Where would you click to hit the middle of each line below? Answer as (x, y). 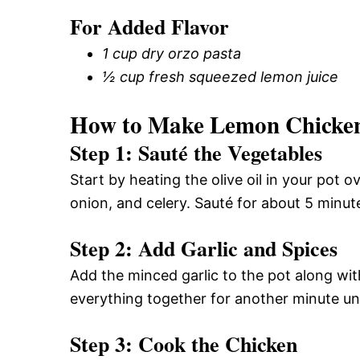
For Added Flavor (149, 26)
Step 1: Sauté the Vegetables (196, 152)
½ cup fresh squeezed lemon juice (220, 76)
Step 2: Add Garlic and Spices (204, 248)
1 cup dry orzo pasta (172, 53)
